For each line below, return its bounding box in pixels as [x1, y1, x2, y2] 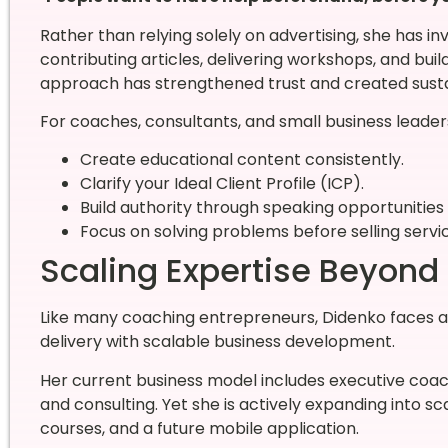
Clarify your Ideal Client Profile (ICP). [79, 172, 364, 196]
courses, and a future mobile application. [39, 416, 359, 440]
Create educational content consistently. [79, 148, 404, 172]
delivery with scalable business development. [39, 330, 395, 354]
